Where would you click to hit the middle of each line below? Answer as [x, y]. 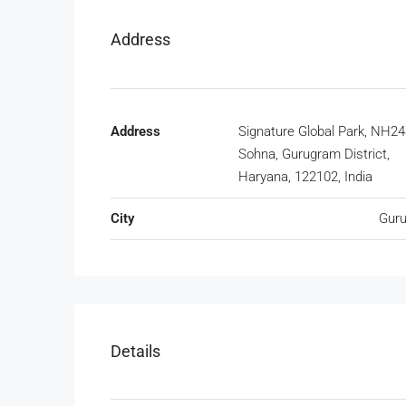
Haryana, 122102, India [305, 177]
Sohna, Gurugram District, [314, 154]
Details [135, 351]
